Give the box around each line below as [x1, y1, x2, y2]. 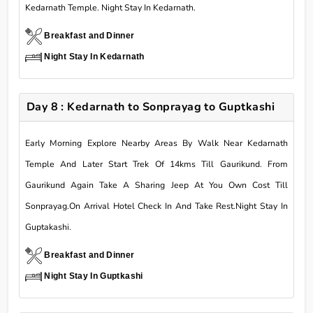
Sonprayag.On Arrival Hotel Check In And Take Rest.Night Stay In [25, 200, 288, 212]
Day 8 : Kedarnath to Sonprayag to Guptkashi [26, 99, 275, 115]
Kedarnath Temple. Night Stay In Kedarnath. [25, 1, 196, 13]
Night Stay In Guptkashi [44, 270, 143, 281]
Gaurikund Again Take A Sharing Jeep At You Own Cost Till [25, 179, 288, 191]
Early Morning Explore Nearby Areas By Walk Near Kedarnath [25, 137, 288, 149]
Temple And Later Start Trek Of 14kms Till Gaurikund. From [25, 158, 288, 170]
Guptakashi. [25, 221, 71, 233]
